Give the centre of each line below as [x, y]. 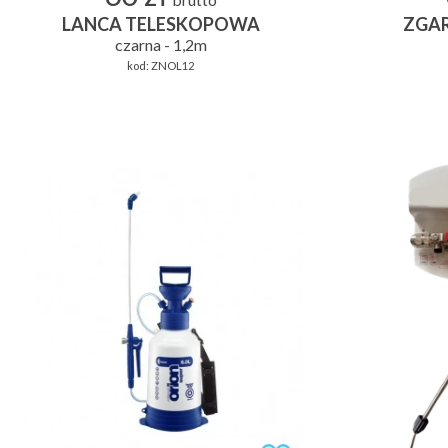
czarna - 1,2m [160, 45]
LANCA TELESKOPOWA [160, 24]
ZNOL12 [172, 66]
